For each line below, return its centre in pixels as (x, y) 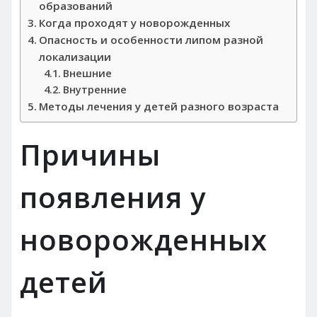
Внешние (87, 73)
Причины (90, 154)
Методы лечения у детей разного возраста (159, 106)
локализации (75, 56)
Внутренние (94, 89)
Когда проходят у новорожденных (135, 22)
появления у (113, 197)
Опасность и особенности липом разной (151, 39)
